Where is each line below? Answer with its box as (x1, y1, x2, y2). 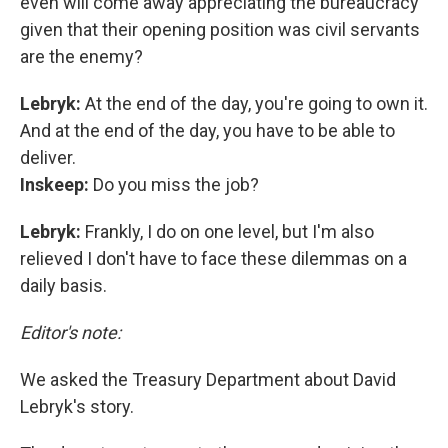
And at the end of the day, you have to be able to (20, 120, 395, 141)
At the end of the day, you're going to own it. (85, 93, 428, 114)
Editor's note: (20, 322, 125, 343)
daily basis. (20, 275, 107, 296)
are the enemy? (20, 46, 143, 67)
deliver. (20, 147, 76, 168)
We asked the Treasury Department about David (20, 369, 396, 390)
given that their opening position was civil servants (20, 19, 420, 40)
